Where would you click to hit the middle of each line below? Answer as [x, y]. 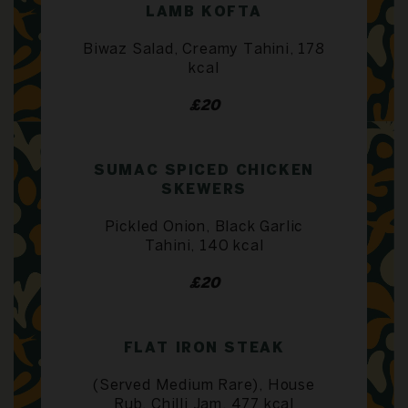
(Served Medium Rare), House [204, 385]
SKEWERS [204, 189]
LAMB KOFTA [204, 12]
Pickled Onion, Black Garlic [204, 227]
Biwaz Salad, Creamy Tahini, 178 [204, 49]
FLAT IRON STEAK [204, 348]
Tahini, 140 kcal [204, 246]
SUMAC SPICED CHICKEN [204, 170]
